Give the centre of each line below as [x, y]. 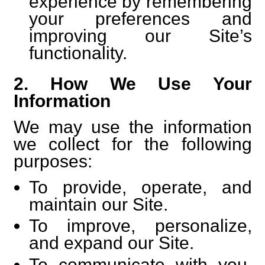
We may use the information [132, 127]
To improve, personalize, [140, 226]
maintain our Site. [98, 204]
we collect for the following [132, 144]
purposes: [53, 161]
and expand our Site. [111, 243]
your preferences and [140, 19]
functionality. [78, 53]
